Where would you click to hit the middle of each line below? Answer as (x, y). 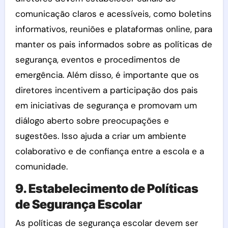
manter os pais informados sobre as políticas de (113, 44)
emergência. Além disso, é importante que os (107, 75)
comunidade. (41, 166)
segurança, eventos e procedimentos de (97, 59)
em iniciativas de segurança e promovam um (106, 105)
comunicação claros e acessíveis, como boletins (113, 13)
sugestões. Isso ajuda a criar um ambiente (101, 136)
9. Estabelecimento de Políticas (107, 188)
